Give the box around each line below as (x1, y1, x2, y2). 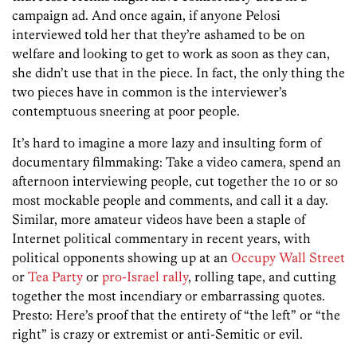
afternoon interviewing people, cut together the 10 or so (12, 173, 338, 190)
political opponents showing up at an (12, 249, 231, 266)
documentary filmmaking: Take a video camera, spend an (12, 154, 341, 171)
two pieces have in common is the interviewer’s (12, 84, 287, 100)
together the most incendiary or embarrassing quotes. (12, 288, 325, 304)
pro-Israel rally (102, 269, 188, 285)
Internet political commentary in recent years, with (12, 230, 311, 247)
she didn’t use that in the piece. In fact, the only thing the (12, 65, 345, 81)
